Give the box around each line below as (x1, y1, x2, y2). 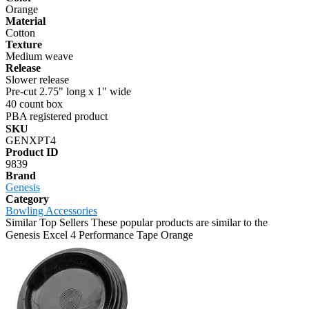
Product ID (6, 146, 59, 158)
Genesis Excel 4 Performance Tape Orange (6, 228, 193, 241)
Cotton (6, 26, 35, 39)
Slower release (6, 73, 69, 86)
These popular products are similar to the (91, 216, 268, 228)
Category (6, 192, 49, 205)
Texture (6, 38, 42, 50)
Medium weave (6, 50, 73, 62)
